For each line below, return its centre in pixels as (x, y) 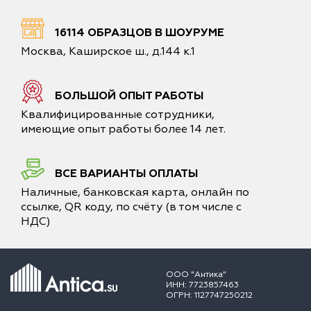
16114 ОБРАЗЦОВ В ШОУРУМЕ (140, 33)
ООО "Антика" (196, 275)
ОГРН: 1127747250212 (209, 295)
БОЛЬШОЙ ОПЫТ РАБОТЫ (129, 96)
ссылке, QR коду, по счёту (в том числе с (131, 207)
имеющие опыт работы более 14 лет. (123, 129)
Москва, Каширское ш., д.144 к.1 (108, 51)
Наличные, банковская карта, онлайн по (135, 192)
